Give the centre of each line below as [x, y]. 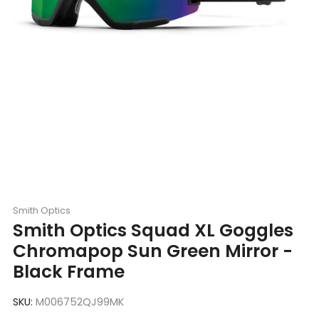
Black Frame [69, 271]
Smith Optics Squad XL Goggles [153, 230]
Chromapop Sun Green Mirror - [153, 251]
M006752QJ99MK [80, 302]
